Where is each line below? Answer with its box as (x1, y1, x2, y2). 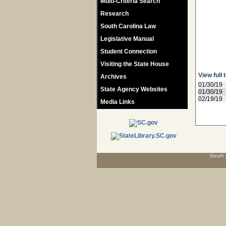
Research (100, 10, 129, 17)
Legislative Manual (100, 35, 154, 42)
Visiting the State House (100, 61, 169, 68)
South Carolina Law (100, 23, 156, 30)
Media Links (100, 98, 135, 105)
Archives (100, 73, 127, 80)
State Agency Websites (100, 86, 167, 93)
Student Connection (100, 48, 157, 55)
